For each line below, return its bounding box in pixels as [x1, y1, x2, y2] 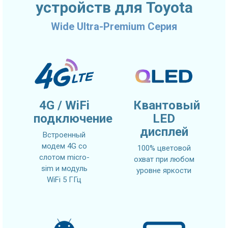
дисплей [139, 124, 188, 139]
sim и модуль [41, 163, 88, 173]
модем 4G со [41, 141, 87, 151]
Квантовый [133, 98, 200, 112]
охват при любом [133, 154, 194, 164]
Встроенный [43, 130, 85, 139]
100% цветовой [137, 143, 191, 153]
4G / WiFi [39, 98, 90, 112]
